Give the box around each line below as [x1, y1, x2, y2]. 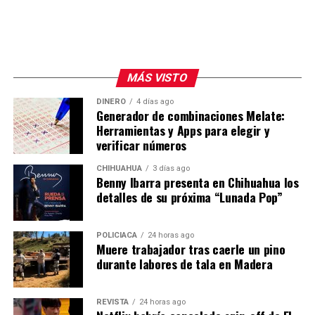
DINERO [96, 97, 126, 107]
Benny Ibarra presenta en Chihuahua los [96, 173, 299, 192]
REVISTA [96, 297, 129, 307]
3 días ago [152, 164, 190, 174]
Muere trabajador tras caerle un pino [96, 240, 285, 259]
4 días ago [136, 97, 174, 107]
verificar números [96, 136, 186, 155]
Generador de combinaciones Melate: [96, 106, 285, 125]
